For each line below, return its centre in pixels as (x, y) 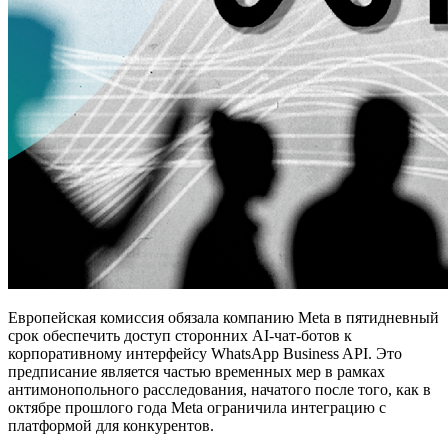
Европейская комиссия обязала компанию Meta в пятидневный (223, 318)
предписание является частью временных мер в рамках (196, 372)
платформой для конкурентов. (111, 426)
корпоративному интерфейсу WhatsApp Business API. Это (205, 354)
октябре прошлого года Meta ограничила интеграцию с (197, 408)
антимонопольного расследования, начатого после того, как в (219, 390)
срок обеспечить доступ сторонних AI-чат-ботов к (180, 336)
